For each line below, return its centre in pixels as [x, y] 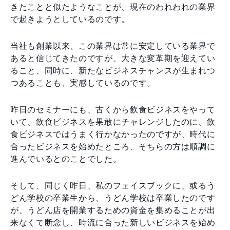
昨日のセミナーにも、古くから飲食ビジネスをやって [113, 109]
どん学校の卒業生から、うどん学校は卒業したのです [113, 198]
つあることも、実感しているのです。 [83, 83]
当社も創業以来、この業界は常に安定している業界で [113, 46]
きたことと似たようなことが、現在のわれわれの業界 [113, 7]
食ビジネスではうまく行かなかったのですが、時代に [113, 134]
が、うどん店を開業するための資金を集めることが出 [113, 210]
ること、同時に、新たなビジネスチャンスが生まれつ [113, 70]
